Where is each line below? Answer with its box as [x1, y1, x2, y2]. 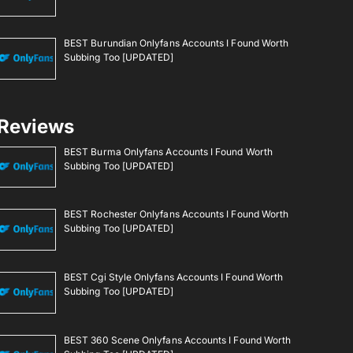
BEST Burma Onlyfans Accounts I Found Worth [64, 145, 273, 158]
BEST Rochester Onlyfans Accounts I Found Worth [64, 208, 289, 221]
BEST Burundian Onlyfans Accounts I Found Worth [64, 36, 289, 49]
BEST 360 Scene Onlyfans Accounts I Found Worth [64, 333, 292, 346]
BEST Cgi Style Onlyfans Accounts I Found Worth [64, 270, 284, 283]
